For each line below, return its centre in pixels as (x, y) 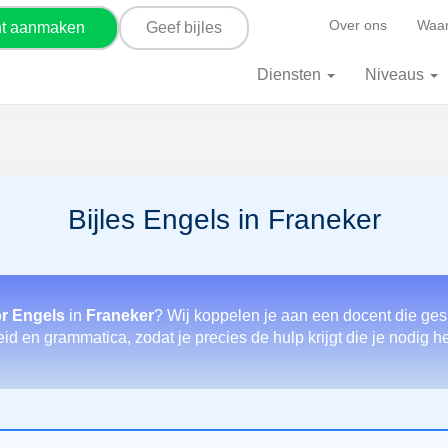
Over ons (358, 25)
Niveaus (396, 74)
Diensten (291, 74)
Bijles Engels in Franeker (224, 219)
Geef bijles (184, 27)
